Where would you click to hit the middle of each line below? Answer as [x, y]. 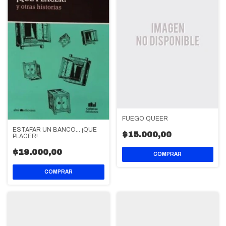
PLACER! [25, 136]
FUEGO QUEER [145, 119]
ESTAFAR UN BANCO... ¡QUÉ [55, 129]
